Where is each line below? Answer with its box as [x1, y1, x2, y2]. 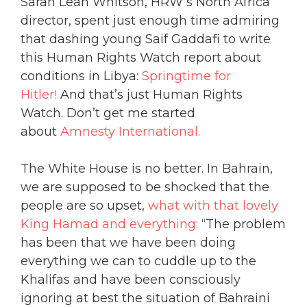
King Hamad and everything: [21, 217, 198, 232]
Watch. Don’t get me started [21, 106, 195, 121]
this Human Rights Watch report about [21, 50, 261, 66]
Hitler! [21, 87, 57, 103]
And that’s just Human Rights [57, 87, 243, 103]
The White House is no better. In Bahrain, [21, 161, 273, 177]
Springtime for [142, 69, 231, 84]
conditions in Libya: [21, 69, 142, 84]
